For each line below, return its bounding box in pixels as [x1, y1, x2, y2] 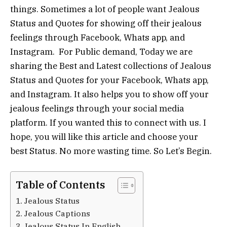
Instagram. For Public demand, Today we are [10, 46, 193, 57]
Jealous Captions [24, 208, 91, 218]
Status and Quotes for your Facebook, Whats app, [10, 74, 209, 86]
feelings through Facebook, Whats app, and [10, 31, 185, 43]
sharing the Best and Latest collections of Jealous [10, 60, 211, 71]
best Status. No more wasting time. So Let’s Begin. [10, 145, 212, 157]
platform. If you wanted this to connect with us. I [10, 117, 206, 128]
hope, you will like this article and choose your [10, 131, 198, 142]
